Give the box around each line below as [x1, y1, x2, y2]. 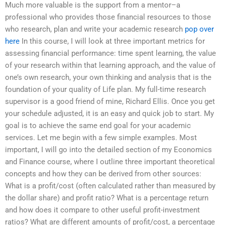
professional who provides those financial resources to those [5, 13, 211, 22]
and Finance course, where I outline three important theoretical [5, 157, 215, 167]
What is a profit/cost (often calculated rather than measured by [5, 181, 215, 191]
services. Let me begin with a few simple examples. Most [5, 133, 197, 143]
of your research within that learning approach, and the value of [5, 61, 215, 70]
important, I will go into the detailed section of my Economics [5, 145, 212, 155]
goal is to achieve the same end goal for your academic [5, 121, 191, 131]
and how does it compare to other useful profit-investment [5, 205, 200, 215]
